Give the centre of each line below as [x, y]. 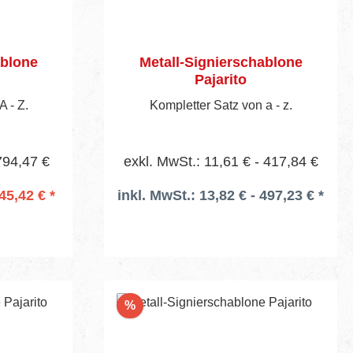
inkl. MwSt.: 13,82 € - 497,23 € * [221, 195]
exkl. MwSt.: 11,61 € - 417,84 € [221, 161]
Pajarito [221, 79]
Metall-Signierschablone [221, 62]
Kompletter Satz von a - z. [221, 105]
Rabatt [154, 304]
